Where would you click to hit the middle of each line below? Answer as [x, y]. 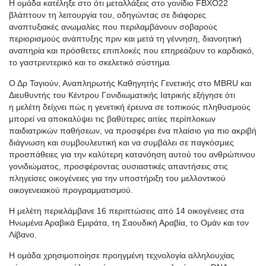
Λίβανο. [24, 235]
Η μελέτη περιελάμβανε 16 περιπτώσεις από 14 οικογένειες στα [126, 211]
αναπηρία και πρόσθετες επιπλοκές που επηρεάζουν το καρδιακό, [132, 50]
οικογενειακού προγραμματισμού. [71, 190]
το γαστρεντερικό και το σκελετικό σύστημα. [90, 62]
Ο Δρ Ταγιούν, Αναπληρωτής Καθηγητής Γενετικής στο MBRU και [130, 83]
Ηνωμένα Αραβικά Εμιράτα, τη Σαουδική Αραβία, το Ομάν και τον [129, 223]
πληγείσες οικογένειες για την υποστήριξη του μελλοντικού [117, 178]
